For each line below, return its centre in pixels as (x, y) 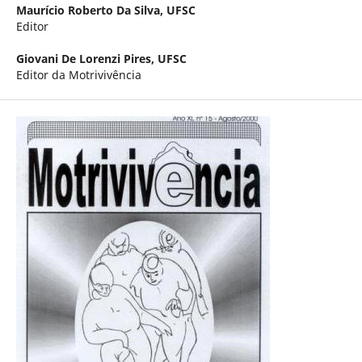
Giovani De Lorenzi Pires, (86, 59)
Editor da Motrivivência (78, 75)
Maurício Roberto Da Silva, (91, 10)
